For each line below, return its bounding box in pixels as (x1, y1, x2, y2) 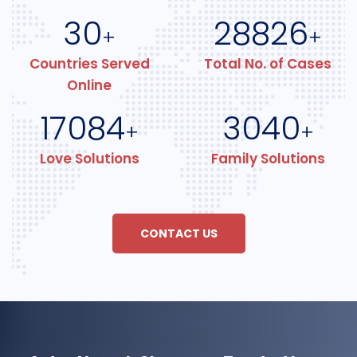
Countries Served (29, 54, 150, 74)
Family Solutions (210, 149, 325, 169)
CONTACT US (139, 226, 218, 242)
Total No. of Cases (204, 54, 331, 74)
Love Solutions (39, 149, 139, 169)
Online (67, 76, 112, 96)
